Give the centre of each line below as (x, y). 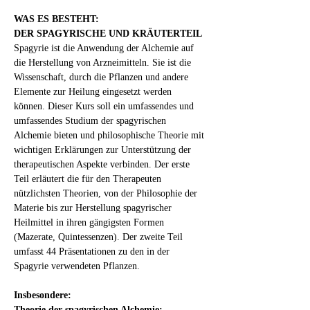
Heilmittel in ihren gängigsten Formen (90, 222)
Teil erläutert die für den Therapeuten (89, 179)
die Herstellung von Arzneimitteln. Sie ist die (104, 63)
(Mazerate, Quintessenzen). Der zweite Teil (100, 237)
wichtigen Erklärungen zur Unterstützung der (104, 150)
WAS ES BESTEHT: (56, 19)
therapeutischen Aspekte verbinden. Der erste (103, 164)
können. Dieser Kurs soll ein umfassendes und (105, 106)
